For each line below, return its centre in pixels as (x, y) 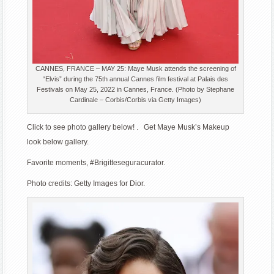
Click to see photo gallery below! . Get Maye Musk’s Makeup (128, 128)
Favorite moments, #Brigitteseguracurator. (97, 163)
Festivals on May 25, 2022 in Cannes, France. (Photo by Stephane (136, 90)
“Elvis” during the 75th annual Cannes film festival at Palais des (136, 79)
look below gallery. (58, 142)
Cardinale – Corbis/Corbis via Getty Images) (136, 100)
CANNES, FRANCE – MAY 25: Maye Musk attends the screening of (135, 69)
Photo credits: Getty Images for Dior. (86, 184)
